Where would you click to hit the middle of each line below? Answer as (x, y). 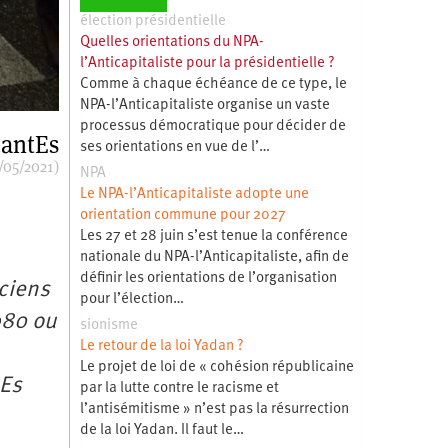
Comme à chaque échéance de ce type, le (213, 84)
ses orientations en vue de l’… (174, 147)
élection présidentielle (152, 21)
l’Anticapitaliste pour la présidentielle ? (207, 63)
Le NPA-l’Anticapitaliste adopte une (194, 194)
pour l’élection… (131, 299)
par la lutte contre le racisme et (179, 388)
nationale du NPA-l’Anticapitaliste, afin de (214, 257)
